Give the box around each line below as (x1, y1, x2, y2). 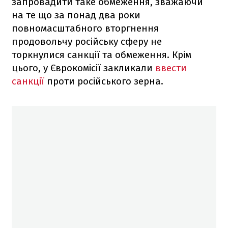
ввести (153, 62, 187, 74)
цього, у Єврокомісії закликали (12, 62, 153, 74)
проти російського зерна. (44, 75, 163, 87)
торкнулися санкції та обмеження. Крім (12, 48, 191, 61)
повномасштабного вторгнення (12, 22, 159, 34)
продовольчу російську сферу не (12, 35, 162, 47)
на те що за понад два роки (12, 9, 140, 21)
